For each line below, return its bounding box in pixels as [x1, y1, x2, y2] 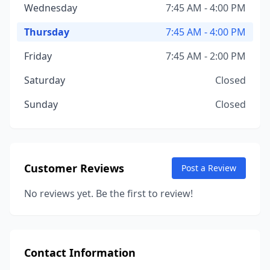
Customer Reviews [24, 161, 124, 175]
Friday [24, 49, 52, 63]
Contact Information [24, 245, 136, 260]
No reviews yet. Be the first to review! [24, 187, 193, 200]
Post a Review [181, 162, 236, 174]
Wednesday [24, 1, 77, 14]
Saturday [24, 74, 65, 87]
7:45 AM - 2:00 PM [166, 49, 246, 63]
